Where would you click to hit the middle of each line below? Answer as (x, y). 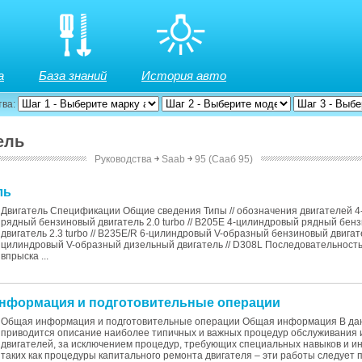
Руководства (124, 159)
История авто (184, 76)
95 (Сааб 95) (224, 159)
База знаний (73, 76)
